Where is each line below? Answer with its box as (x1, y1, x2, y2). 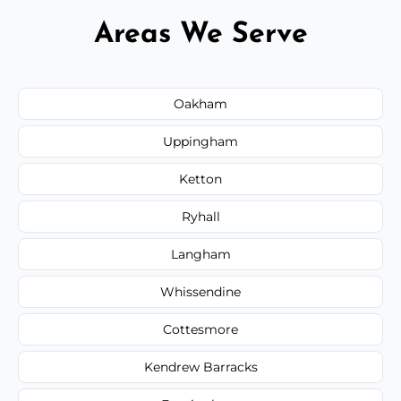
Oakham (174, 95, 227, 112)
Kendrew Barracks (143, 358, 258, 375)
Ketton (179, 170, 222, 187)
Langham (170, 245, 231, 262)
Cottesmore (163, 320, 238, 337)
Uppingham (163, 132, 238, 149)
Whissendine (160, 283, 241, 300)
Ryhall (181, 208, 220, 225)
